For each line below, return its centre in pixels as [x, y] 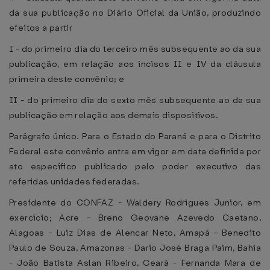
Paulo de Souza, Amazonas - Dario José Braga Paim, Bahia [135, 248]
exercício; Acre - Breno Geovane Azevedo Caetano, [135, 218]
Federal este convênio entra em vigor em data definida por [135, 151]
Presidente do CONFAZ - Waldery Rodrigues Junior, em [135, 202]
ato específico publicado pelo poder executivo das [135, 166]
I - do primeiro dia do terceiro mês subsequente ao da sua [135, 49]
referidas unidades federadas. [74, 181]
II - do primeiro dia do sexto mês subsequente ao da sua [135, 100]
